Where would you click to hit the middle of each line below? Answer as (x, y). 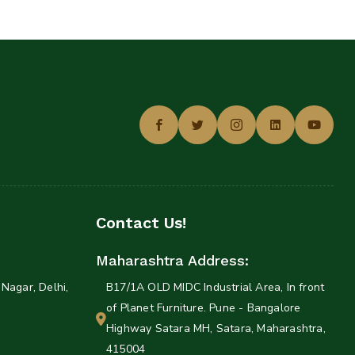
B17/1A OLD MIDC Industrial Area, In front (216, 288)
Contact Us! (141, 223)
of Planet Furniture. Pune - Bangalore (204, 308)
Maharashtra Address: (172, 261)
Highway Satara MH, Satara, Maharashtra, (216, 329)
